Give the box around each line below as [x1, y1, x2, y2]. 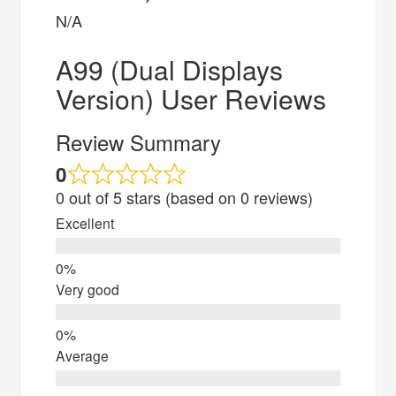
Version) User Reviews [56, 79, 327, 118]
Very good [56, 278, 120, 299]
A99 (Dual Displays [56, 49, 284, 88]
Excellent [56, 212, 115, 232]
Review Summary [56, 126, 222, 157]
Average [56, 345, 110, 365]
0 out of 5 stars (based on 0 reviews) [56, 185, 314, 209]
